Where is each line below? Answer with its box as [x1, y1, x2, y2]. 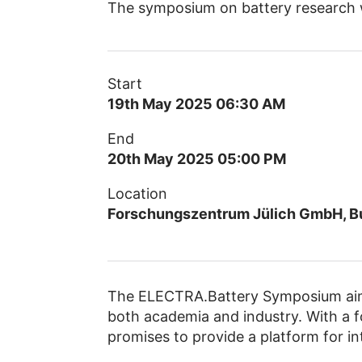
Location [107, 185, 167, 203]
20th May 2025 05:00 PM [107, 150, 286, 168]
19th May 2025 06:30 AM [107, 95, 285, 113]
